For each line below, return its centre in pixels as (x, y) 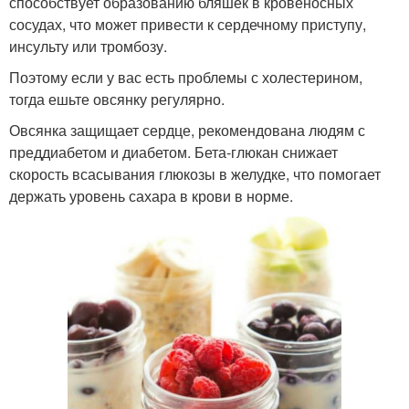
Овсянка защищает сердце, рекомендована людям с (187, 130)
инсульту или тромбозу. (88, 46)
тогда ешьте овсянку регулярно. (117, 99)
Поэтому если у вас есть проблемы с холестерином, (186, 77)
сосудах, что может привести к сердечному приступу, (188, 24)
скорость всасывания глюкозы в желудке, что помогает (195, 173)
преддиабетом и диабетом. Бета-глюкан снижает (173, 152)
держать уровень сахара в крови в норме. (151, 195)
